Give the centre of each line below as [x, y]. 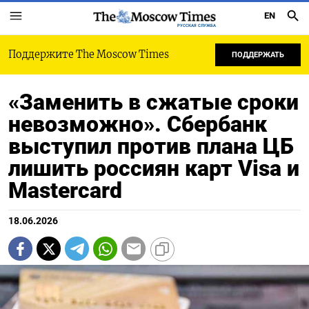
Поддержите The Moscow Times [89, 54]
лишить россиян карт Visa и [154, 168]
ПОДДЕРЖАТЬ [258, 55]
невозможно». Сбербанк [138, 124]
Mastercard [65, 190]
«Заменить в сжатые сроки [153, 102]
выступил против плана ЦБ [151, 146]
